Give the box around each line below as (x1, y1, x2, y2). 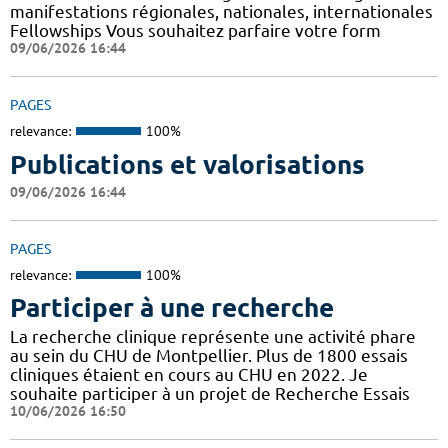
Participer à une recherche (10, 293, 334, 323)
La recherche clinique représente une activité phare (10, 327, 416, 347)
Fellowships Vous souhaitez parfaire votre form (10, 21, 381, 41)
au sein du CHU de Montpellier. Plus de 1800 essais (10, 346, 408, 366)
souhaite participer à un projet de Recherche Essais (10, 384, 410, 404)
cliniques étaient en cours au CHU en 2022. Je (10, 365, 368, 385)
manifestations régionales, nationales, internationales (10, 2, 433, 22)
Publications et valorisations (10, 149, 365, 179)
